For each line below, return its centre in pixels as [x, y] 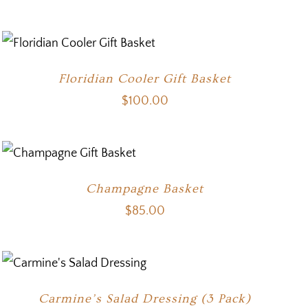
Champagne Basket [145, 189]
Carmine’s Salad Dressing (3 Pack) [145, 299]
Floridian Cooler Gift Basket [145, 79]
